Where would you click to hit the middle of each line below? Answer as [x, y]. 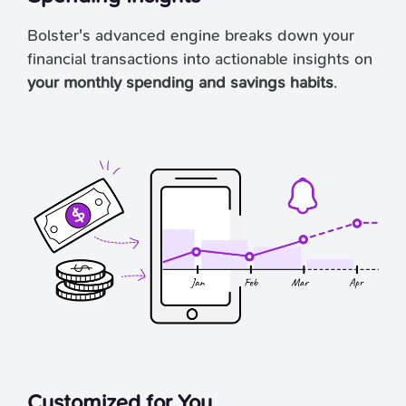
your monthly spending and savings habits [180, 83]
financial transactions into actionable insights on [200, 60]
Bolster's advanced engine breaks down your [191, 36]
